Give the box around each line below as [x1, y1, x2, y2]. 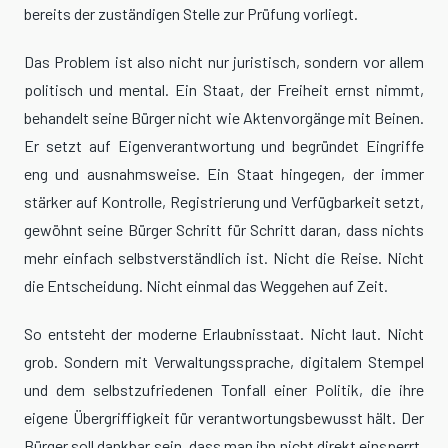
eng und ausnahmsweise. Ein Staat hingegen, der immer [24, 164, 424, 184]
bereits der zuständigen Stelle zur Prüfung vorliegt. [24, 4, 358, 24]
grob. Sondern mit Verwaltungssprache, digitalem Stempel [24, 352, 424, 372]
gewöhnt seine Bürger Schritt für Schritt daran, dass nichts [24, 220, 424, 240]
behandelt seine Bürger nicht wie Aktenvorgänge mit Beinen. [24, 108, 424, 128]
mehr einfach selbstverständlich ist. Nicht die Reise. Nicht [24, 248, 424, 268]
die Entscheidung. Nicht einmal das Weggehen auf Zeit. [24, 276, 388, 296]
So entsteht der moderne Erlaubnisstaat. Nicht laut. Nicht [24, 324, 424, 344]
